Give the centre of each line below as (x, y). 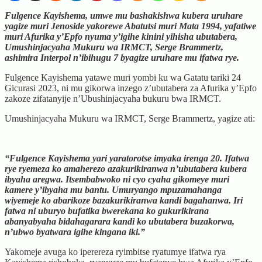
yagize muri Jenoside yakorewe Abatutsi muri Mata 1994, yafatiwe (130, 26)
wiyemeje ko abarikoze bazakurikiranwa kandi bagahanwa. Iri (124, 200)
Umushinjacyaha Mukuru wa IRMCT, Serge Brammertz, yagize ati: (130, 118)
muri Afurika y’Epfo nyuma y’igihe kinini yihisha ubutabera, (121, 36)
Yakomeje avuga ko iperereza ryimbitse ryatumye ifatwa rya (115, 251)
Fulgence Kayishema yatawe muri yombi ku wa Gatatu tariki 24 (123, 77)
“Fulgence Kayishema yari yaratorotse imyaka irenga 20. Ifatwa (127, 158)
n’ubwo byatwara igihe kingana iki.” (75, 232)
